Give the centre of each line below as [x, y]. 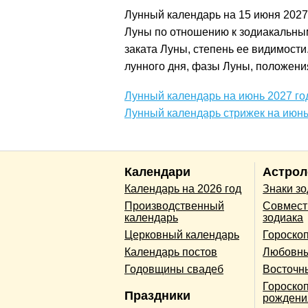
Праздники [157, 296]
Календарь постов [171, 252]
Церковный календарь [182, 235]
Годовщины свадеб [174, 269]
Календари [157, 172]
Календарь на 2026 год [183, 189]
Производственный [174, 206]
